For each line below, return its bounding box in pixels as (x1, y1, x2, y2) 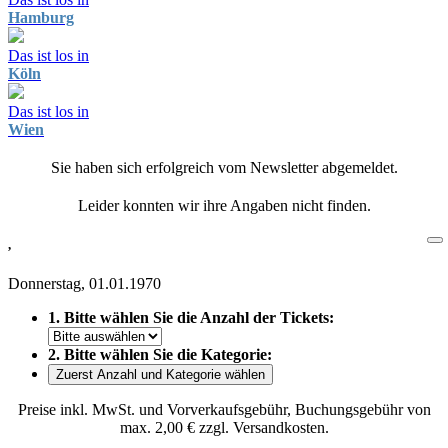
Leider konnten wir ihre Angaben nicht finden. (77, 197, 371, 214)
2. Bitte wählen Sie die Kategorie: (48, 346, 272, 364)
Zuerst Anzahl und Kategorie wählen (56, 367, 265, 383)
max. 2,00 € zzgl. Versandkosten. (119, 419, 329, 437)
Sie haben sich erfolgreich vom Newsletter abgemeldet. (50, 159, 398, 176)
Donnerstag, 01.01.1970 (8, 275, 161, 293)
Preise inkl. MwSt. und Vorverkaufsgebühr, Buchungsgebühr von (17, 401, 431, 419)
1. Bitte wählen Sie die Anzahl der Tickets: (48, 309, 334, 327)
